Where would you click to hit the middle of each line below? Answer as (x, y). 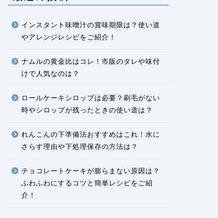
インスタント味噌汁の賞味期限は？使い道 (91, 25)
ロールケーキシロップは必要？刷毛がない (91, 98)
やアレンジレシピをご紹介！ (69, 37)
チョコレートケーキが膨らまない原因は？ (91, 171)
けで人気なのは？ (50, 74)
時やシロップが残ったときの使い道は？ (87, 110)
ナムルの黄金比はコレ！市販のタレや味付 (91, 62)
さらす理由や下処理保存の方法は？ (80, 147)
